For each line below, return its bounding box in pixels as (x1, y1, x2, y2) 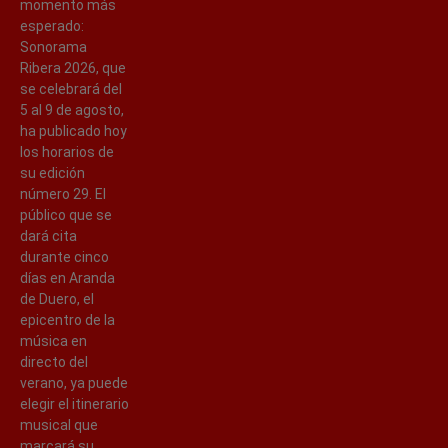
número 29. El (20, 185, 106, 202)
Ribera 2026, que (20, 59, 126, 76)
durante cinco (20, 248, 109, 265)
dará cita (20, 227, 77, 244)
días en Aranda (20, 269, 115, 286)
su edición (20, 164, 85, 181)
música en (20, 332, 87, 349)
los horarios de (20, 143, 114, 160)
